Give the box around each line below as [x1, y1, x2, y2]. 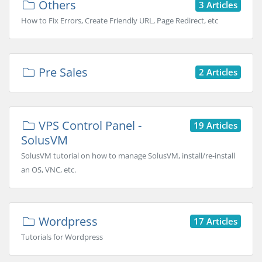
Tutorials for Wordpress [21, 232, 103, 242]
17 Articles [194, 215, 237, 227]
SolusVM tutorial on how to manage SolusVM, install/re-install [21, 150, 235, 161]
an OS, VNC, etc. [21, 164, 76, 175]
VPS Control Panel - [36, 118, 142, 133]
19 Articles [194, 119, 237, 131]
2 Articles [199, 65, 237, 78]
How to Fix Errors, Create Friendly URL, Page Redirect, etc [21, 15, 218, 26]
